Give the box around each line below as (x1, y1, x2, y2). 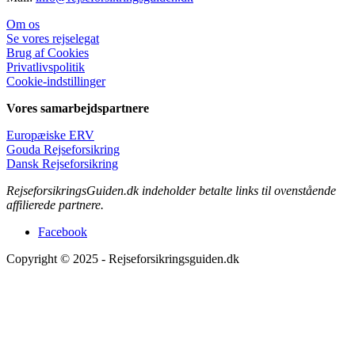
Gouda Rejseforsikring (6, 142, 120, 156)
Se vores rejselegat (6, 31, 99, 45)
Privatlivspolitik (6, 59, 85, 74)
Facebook (38, 224, 87, 239)
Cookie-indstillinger (6, 74, 105, 88)
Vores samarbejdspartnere (6, 101, 149, 115)
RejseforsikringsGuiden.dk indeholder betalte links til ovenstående (6, 183, 336, 197)
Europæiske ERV (6, 128, 94, 142)
